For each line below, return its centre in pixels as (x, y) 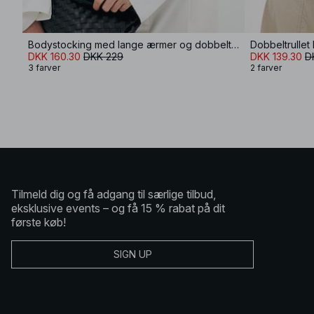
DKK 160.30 (54, 56)
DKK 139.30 (276, 56)
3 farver (44, 67)
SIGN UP (132, 254)
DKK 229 (103, 56)
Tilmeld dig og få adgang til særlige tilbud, (114, 194)
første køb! (39, 222)
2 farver (266, 67)
